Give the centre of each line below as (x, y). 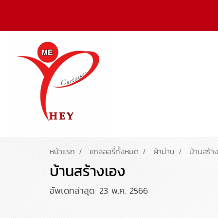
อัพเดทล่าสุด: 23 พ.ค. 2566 (99, 191)
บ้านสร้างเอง (88, 171)
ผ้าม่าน (164, 152)
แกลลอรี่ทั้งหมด (114, 152)
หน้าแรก (62, 152)
